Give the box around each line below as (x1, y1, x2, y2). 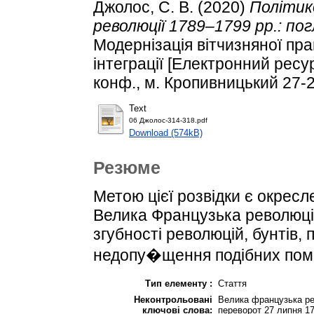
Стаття (218, 278, 247, 289)
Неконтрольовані (134, 294, 212, 305)
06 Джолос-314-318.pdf (129, 116, 207, 125)
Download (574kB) (129, 128, 203, 139)
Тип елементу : (145, 278, 212, 289)
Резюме (93, 158, 161, 178)
